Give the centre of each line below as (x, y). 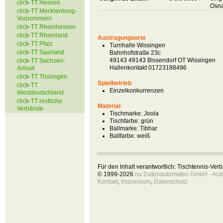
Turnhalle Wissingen (137, 45)
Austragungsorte (122, 38)
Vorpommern (34, 18)
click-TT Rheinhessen (46, 27)
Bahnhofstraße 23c (135, 53)
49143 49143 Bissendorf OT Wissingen (163, 60)
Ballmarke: (124, 128)
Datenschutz (171, 182)
